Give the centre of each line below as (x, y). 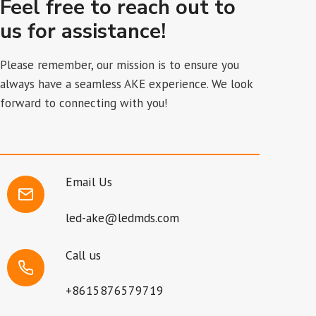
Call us (83, 255)
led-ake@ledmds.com (122, 217)
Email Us (89, 182)
